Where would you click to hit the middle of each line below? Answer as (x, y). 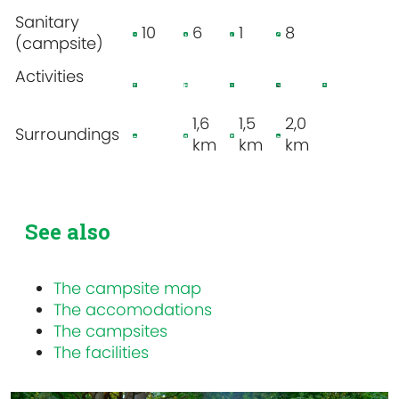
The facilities (101, 353)
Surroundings (67, 134)
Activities (49, 77)
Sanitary (47, 22)
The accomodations (133, 310)
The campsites (110, 331)
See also (68, 232)
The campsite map (127, 289)
